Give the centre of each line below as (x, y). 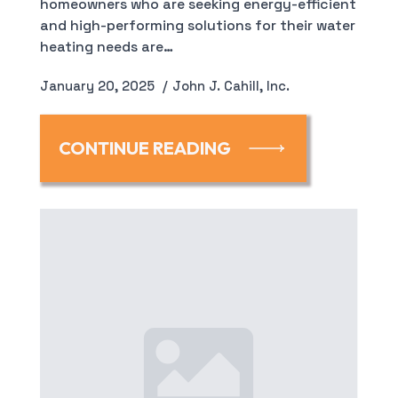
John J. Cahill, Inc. (231, 87)
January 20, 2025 (99, 87)
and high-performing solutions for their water (197, 26)
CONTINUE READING (144, 148)
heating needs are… (106, 48)
